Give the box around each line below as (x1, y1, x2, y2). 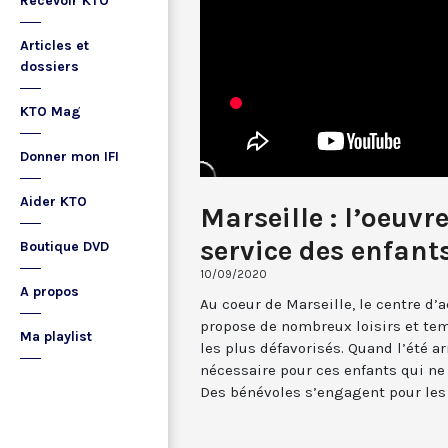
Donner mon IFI (20, 148, 119, 165)
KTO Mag (20, 103, 81, 120)
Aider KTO (20, 193, 87, 210)
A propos (20, 283, 79, 300)
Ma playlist (20, 328, 92, 345)
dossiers (20, 58, 79, 75)
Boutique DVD (20, 238, 109, 255)
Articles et (20, 37, 89, 54)
